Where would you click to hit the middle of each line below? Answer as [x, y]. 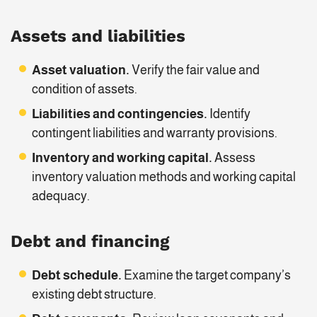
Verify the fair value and [196, 70]
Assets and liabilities [98, 36]
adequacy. [61, 196]
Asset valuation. [82, 70]
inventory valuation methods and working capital [164, 177]
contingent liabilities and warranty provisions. [155, 133]
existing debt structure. [94, 295]
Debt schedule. [77, 276]
